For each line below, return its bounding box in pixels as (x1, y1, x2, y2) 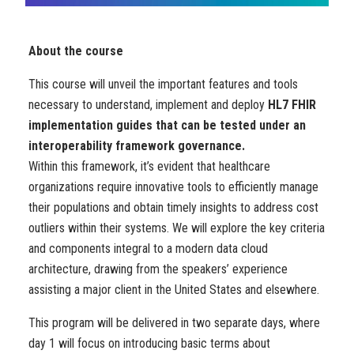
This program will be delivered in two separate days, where (28, 314, 320, 330)
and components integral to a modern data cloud (28, 240, 268, 256)
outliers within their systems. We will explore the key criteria (28, 220, 325, 235)
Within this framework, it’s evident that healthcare (28, 158, 270, 174)
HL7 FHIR (268, 96, 316, 112)
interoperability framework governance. (28, 137, 245, 153)
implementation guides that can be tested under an (28, 117, 306, 133)
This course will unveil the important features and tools (28, 76, 298, 92)
